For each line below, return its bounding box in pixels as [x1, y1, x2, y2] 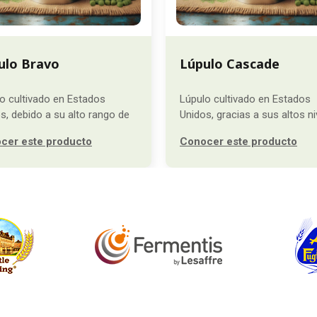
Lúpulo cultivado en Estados [180, 93, 311, 105]
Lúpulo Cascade [180, 55, 279, 72]
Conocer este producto [180, 135, 297, 148]
